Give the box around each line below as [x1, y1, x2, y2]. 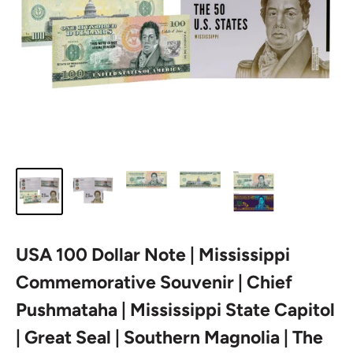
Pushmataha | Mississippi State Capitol [16, 299, 335, 321]
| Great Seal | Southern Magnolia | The [16, 326, 323, 348]
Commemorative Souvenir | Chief [16, 271, 292, 293]
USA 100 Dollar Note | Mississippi [16, 243, 290, 266]
